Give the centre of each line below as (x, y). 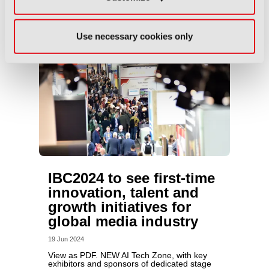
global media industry (123, 221)
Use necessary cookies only (134, 36)
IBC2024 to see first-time (131, 178)
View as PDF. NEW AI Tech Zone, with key (127, 255)
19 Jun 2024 (66, 239)
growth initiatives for (119, 207)
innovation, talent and (123, 192)
